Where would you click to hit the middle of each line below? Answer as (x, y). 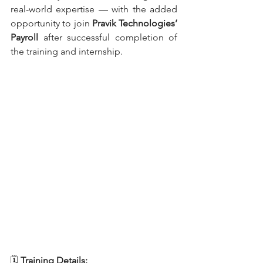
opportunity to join (51, 23)
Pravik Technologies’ (134, 23)
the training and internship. (67, 51)
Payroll (27, 37)
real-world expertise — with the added (94, 9)
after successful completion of (110, 37)
